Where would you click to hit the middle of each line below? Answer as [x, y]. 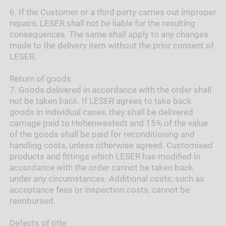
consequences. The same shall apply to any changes [109, 34]
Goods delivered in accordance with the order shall [115, 90]
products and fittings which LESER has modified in [105, 156]
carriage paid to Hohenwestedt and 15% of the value [108, 123]
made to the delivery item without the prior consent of [111, 45]
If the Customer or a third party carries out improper [117, 12]
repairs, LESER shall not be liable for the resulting [102, 23]
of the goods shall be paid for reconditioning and [102, 134]
